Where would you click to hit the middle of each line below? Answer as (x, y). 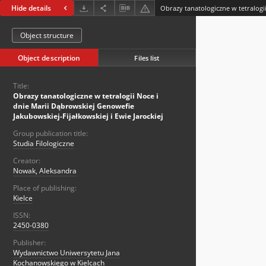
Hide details (31, 8)
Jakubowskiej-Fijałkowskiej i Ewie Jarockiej (88, 116)
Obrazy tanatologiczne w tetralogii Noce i (86, 96)
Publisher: (29, 243)
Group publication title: (50, 134)
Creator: (27, 161)
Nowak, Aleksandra (45, 171)
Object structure (47, 36)
